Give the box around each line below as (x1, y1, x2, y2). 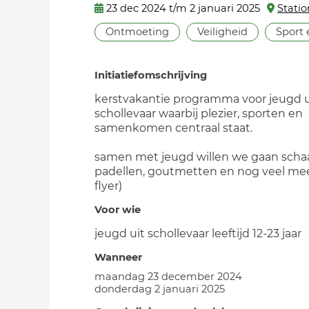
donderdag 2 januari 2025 (94, 283, 225, 295)
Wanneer (94, 251, 142, 263)
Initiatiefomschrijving (94, 69, 207, 81)
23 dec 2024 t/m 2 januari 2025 (106, 2, 260, 14)
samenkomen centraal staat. (94, 121, 252, 134)
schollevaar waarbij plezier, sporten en (94, 107, 303, 120)
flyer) (94, 179, 122, 192)
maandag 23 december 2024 (94, 270, 242, 283)
